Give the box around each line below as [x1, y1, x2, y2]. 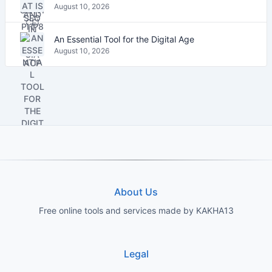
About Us [114, 186, 158, 198]
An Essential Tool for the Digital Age [54, 33, 194, 44]
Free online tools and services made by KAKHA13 [38, 205, 234, 216]
